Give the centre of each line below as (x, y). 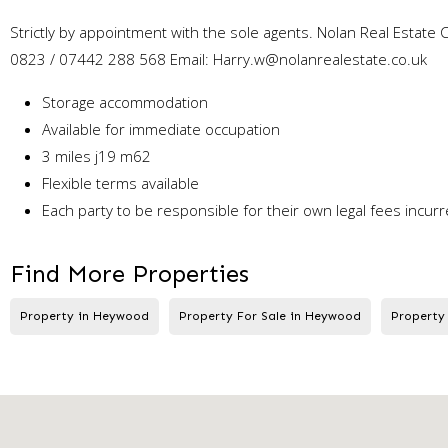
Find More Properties (129, 273)
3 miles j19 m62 (96, 155)
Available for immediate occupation (161, 128)
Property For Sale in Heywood (270, 315)
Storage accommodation (125, 101)
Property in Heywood (84, 315)
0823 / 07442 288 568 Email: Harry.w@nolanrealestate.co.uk (218, 58)
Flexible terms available (120, 182)
